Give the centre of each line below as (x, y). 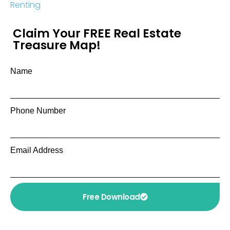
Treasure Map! (57, 45)
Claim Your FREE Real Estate (97, 33)
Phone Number (38, 110)
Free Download (111, 197)
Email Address (37, 150)
